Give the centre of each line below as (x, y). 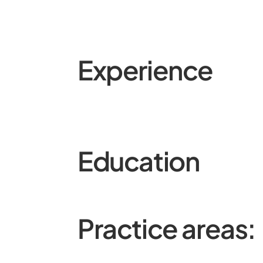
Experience (145, 70)
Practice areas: (167, 228)
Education (139, 161)
